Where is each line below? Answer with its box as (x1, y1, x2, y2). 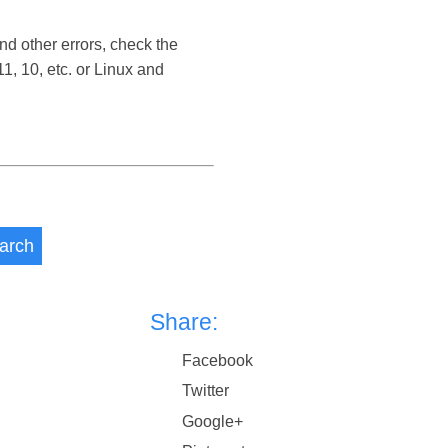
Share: (150, 308, 219, 335)
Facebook (182, 351, 254, 369)
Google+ (182, 412, 244, 430)
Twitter (182, 382, 230, 400)
